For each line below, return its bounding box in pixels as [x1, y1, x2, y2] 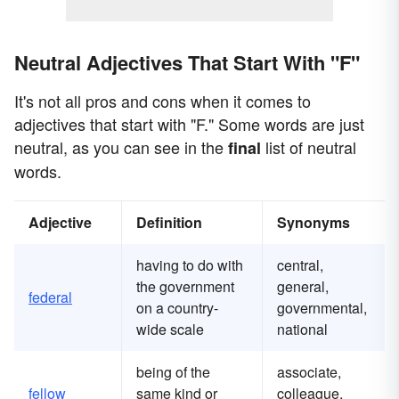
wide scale [136, 319, 204, 340]
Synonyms [277, 212, 350, 233]
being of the [136, 362, 210, 383]
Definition [136, 212, 202, 233]
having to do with [136, 255, 243, 276]
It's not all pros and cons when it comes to [14, 89, 311, 113]
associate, [277, 362, 341, 383]
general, [277, 276, 329, 297]
